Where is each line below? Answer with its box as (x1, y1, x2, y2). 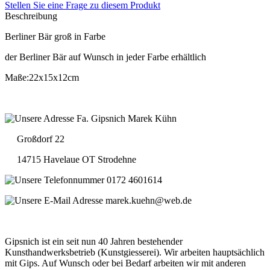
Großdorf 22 (5, 133, 64, 144)
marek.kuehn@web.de (103, 195, 192, 206)
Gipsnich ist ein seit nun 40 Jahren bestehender (5, 236, 183, 246)
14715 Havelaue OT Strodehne (5, 154, 136, 165)
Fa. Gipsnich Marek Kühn (74, 113, 177, 124)
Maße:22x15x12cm (5, 72, 81, 83)
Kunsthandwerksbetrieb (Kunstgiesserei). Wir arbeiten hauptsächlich (5, 246, 265, 257)
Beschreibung (5, 10, 57, 21)
